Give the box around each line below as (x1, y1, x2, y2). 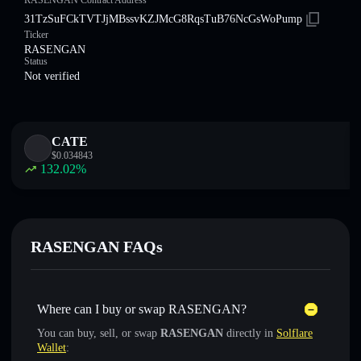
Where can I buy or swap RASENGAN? (37, 302, 247, 316)
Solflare (276, 327, 313, 339)
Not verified (24, 70, 80, 82)
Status (24, 56, 48, 67)
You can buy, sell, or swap (37, 327, 160, 339)
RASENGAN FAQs (31, 238, 163, 255)
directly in (223, 327, 276, 339)
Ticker (24, 29, 48, 40)
